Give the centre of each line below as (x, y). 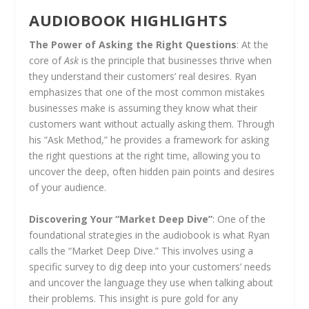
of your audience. (68, 188)
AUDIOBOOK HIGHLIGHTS (128, 20)
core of (47, 61)
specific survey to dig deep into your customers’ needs (150, 266)
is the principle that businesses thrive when (176, 61)
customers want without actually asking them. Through (152, 124)
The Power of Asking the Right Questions (133, 45)
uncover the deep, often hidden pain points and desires (152, 172)
